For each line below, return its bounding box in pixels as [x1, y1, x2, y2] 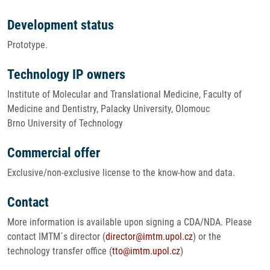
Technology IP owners [7, 67, 125, 82]
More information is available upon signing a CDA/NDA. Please [7, 216, 252, 228]
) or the [193, 231, 221, 242]
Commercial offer [7, 145, 100, 160]
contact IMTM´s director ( [7, 231, 105, 242]
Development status [7, 17, 114, 33]
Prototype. [7, 39, 48, 51]
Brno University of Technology [7, 118, 123, 129]
